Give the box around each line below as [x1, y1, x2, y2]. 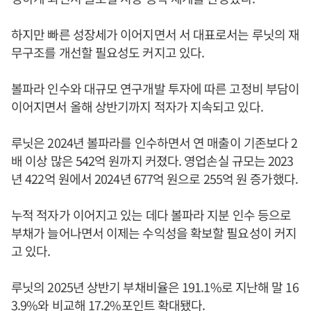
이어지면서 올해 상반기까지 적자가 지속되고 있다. [11, 97, 263, 115]
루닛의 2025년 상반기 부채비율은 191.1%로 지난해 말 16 [11, 278, 299, 296]
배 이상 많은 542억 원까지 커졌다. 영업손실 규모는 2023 [11, 151, 294, 169]
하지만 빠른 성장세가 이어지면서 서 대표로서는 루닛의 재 [11, 25, 300, 43]
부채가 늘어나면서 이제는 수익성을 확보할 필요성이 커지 [11, 224, 297, 242]
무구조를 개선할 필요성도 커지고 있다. [11, 43, 205, 61]
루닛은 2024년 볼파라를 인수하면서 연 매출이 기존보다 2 [11, 133, 298, 151]
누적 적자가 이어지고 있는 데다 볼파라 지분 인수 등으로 [11, 205, 292, 224]
